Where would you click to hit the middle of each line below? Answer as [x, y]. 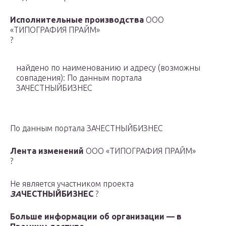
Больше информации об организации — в [96, 217]
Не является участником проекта [72, 184]
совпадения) [40, 78]
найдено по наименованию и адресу [87, 68]
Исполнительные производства [77, 20]
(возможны [179, 68]
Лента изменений [47, 151]
